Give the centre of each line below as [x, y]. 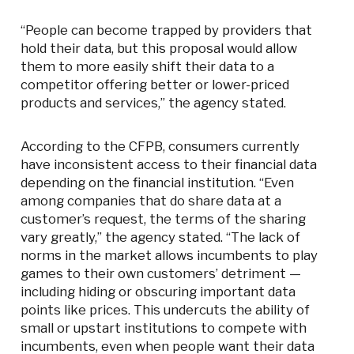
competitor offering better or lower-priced [155, 85]
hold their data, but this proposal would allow [159, 49]
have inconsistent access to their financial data [169, 165]
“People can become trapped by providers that [167, 30]
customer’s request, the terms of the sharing [164, 219]
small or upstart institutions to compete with [164, 328]
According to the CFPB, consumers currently [160, 147]
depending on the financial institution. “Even [158, 183]
